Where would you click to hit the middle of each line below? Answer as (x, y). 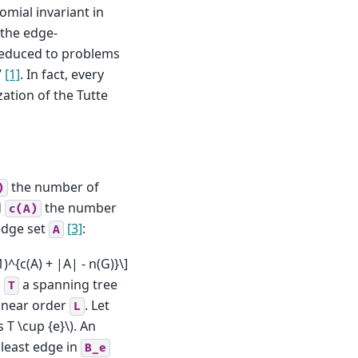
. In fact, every (62, 75)
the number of (54, 187)
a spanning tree (68, 285)
